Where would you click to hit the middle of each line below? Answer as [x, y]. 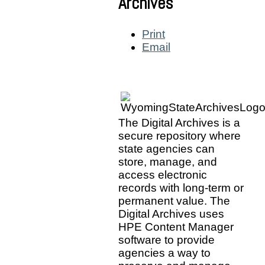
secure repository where [180, 135]
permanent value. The [174, 201]
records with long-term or [181, 188]
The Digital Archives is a [179, 122]
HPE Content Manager [176, 227]
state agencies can [167, 148]
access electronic [163, 174]
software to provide [167, 240]
